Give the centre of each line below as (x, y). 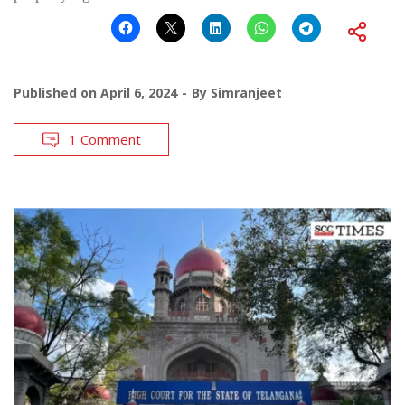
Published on (57, 93)
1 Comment (105, 140)
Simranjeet (246, 93)
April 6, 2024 (139, 93)
